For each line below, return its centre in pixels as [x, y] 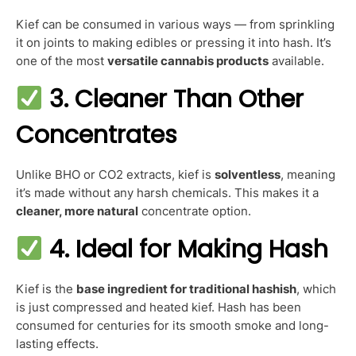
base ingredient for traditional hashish [186, 288]
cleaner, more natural [77, 211]
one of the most [62, 60]
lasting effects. [57, 343]
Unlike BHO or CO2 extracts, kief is [115, 174]
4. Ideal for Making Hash [189, 249]
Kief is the [46, 288]
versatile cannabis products [188, 60]
